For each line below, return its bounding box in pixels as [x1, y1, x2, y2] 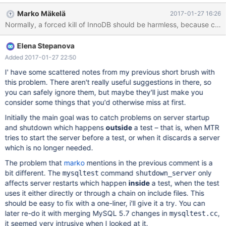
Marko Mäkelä [17, 9, 66, 18]
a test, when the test [149, 179, 219, 187]
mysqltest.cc [169, 209, 218, 217]
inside [128, 179, 150, 187]
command [98, 168, 136, 177]
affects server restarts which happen [5, 179, 129, 187]
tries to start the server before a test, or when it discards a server [5, 133, 220, 142]
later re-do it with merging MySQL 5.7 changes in [5, 209, 169, 217]
